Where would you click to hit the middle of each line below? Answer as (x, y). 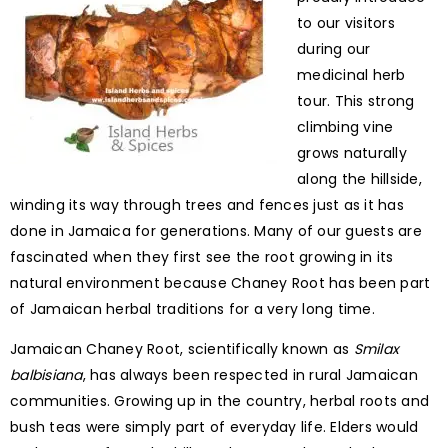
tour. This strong (356, 101)
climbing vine (345, 127)
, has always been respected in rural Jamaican (250, 375)
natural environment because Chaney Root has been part (220, 283)
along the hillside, (359, 179)
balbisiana (46, 375)
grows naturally (352, 153)
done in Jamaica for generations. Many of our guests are (216, 231)
